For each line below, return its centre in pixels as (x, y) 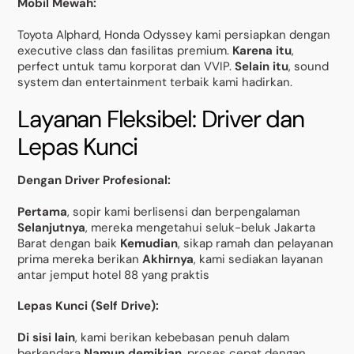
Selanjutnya (52, 227)
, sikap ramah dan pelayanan (256, 243)
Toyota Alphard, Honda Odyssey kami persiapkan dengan (174, 34)
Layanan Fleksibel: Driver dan (161, 119)
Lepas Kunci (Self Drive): (88, 306)
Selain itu (262, 66)
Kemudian (149, 243)
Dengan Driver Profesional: (94, 181)
